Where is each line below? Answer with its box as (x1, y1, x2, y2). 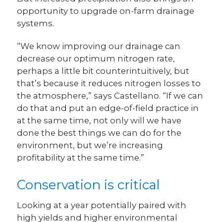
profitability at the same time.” (17, 153, 145, 163)
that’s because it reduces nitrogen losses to (17, 78, 201, 89)
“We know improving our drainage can (17, 41, 181, 52)
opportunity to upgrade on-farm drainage (17, 6, 195, 16)
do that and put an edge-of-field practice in (17, 103, 199, 113)
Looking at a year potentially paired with (17, 200, 187, 210)
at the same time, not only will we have (17, 115, 182, 126)
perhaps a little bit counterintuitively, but (17, 66, 190, 76)
